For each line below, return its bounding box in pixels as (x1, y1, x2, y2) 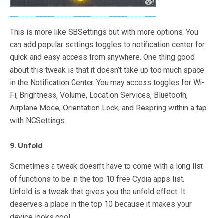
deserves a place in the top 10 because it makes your (10, 200, 192, 209)
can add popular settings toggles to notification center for (10, 40, 205, 49)
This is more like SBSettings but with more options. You (10, 27, 198, 36)
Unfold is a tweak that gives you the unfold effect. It (10, 187, 185, 196)
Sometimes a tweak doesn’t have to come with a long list (10, 162, 203, 171)
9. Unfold (10, 141, 42, 150)
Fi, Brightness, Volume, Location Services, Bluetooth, (10, 91, 188, 100)
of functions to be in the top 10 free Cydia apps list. (10, 174, 184, 183)
